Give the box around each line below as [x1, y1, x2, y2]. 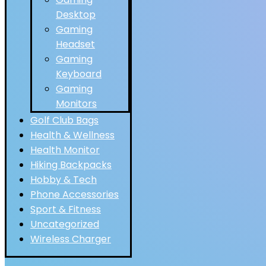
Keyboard [56, 67, 102, 81]
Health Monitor [30, 143, 100, 157]
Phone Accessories [30, 188, 119, 201]
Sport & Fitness [30, 202, 101, 216]
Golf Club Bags [30, 113, 99, 127]
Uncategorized [30, 217, 99, 231]
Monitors [56, 97, 97, 110]
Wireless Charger [30, 232, 111, 246]
